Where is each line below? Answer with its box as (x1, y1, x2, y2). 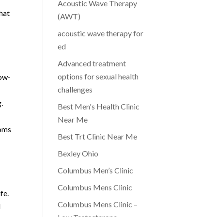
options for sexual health (58, 72, 139, 81)
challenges (58, 85, 93, 94)
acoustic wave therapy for (58, 29, 144, 38)
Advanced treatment (58, 59, 126, 68)
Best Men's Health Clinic (58, 102, 140, 111)
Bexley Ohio (58, 149, 99, 158)
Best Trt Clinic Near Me (58, 132, 138, 141)
